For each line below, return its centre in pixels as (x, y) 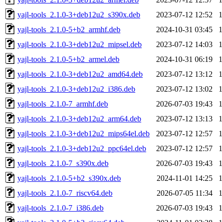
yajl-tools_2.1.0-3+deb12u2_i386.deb (76, 89)
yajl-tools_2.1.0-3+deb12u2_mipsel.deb (80, 44)
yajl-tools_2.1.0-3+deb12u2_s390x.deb (79, 14)
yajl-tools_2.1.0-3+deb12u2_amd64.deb (80, 74)
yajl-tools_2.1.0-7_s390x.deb (63, 163)
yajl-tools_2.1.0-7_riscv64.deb (65, 193)
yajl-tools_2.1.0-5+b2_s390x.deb (69, 178)
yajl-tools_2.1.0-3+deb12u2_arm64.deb (79, 118)
